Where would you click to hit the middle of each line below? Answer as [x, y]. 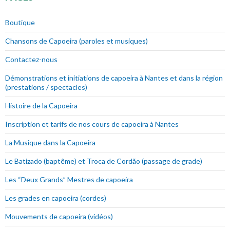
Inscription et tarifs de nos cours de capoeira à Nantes [92, 124]
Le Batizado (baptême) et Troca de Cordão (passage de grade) [104, 161]
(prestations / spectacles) [46, 87]
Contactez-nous [31, 60]
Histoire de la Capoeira [41, 106]
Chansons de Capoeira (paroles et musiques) [76, 41]
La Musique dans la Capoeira [50, 143]
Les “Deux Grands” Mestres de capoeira [69, 180]
